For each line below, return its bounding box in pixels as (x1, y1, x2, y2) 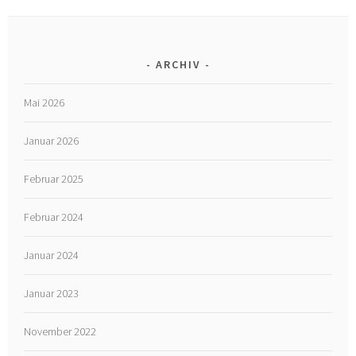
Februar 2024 (24, 209, 84, 224)
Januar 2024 (24, 247, 79, 262)
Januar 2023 (24, 285, 79, 300)
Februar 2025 (24, 171, 84, 186)
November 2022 (24, 323, 97, 339)
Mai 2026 (24, 95, 65, 110)
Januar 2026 (24, 133, 79, 148)
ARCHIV (155, 56, 201, 72)
